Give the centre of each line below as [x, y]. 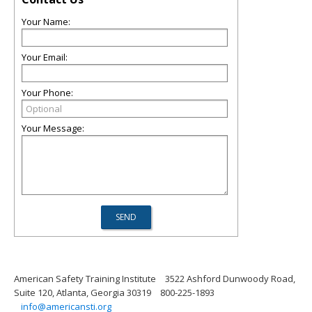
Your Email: [45, 57]
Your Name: [46, 22]
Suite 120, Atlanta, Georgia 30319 [83, 292]
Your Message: [53, 128]
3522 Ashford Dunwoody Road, [230, 279]
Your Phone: [47, 93]
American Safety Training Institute [85, 279]
